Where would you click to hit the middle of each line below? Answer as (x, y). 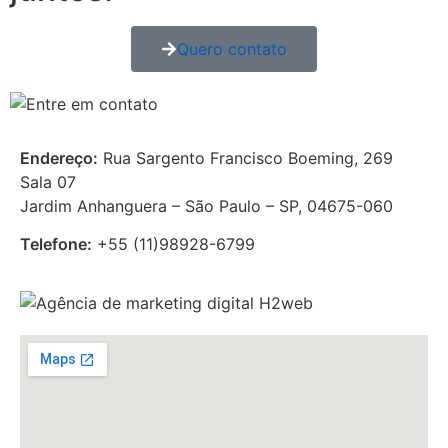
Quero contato (232, 48)
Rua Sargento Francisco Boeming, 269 (245, 157)
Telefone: (56, 244)
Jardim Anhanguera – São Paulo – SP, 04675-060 (206, 205)
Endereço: (59, 157)
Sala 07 (48, 181)
